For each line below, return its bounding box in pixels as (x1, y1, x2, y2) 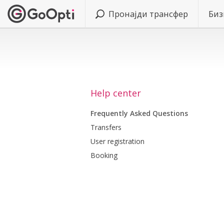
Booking (90, 150, 117, 160)
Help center (90, 87, 141, 99)
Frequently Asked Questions (90, 108, 188, 118)
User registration (90, 136, 144, 146)
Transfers (90, 122, 121, 132)
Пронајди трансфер (108, 8, 188, 19)
